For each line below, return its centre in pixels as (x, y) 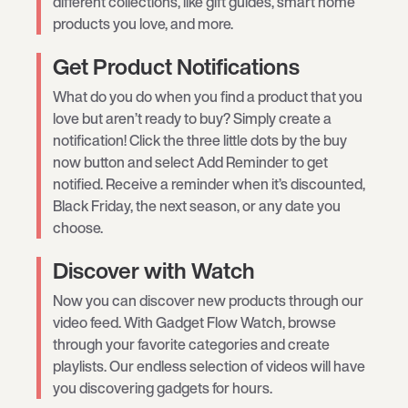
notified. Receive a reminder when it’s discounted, (209, 184)
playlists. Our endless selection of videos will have (209, 367)
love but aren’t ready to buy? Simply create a (192, 119)
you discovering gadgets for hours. (163, 388)
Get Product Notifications (176, 67)
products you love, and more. (143, 24)
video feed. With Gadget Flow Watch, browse (194, 323)
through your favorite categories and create (191, 345)
